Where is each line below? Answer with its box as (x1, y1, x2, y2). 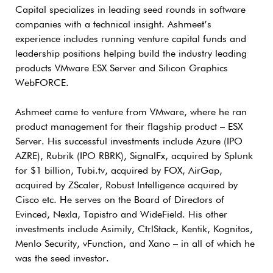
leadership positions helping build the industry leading (15, 49, 247, 59)
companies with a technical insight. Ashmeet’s (15, 20, 211, 30)
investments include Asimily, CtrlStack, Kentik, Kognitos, (15, 225, 253, 235)
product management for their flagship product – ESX (15, 122, 243, 132)
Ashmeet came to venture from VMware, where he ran (15, 108, 247, 118)
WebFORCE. (15, 79, 69, 88)
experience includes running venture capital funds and (15, 35, 246, 44)
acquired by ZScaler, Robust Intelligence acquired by (15, 181, 238, 191)
